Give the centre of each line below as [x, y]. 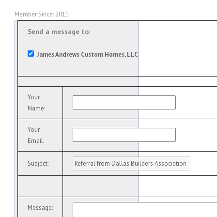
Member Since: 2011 [42, 15]
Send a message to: [59, 31]
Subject [38, 164]
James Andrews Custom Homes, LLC [87, 55]
